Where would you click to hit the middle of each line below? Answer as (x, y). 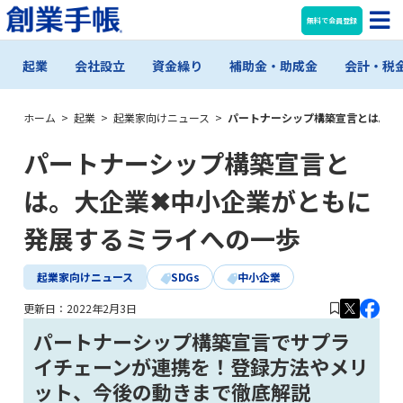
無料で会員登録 (332, 20)
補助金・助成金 (273, 65)
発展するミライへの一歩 (162, 238)
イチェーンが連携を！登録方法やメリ (201, 366)
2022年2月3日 (102, 309)
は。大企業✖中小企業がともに (197, 200)
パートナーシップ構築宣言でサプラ (192, 340)
